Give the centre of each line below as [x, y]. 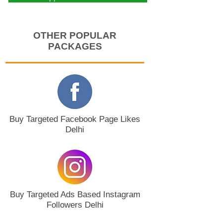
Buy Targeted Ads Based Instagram [75, 194]
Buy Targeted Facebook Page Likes [75, 119]
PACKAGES [75, 46]
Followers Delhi [75, 205]
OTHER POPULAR [75, 35]
